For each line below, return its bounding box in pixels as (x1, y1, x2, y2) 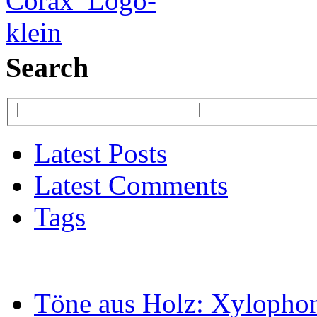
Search (6, 51, 88, 83)
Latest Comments (34, 170, 228, 201)
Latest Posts (34, 138, 167, 169)
